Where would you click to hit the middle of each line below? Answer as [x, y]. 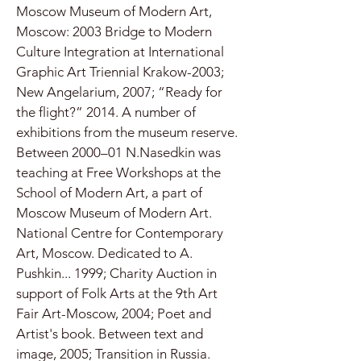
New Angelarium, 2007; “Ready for [119, 92]
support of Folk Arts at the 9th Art [117, 293]
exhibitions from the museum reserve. [127, 132]
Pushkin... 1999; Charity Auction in [116, 273]
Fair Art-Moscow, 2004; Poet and [114, 313]
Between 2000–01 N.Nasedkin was [118, 152]
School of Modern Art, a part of [109, 193]
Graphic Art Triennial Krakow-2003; [120, 72]
